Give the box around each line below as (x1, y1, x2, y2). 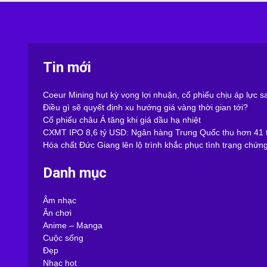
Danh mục (43, 164, 107, 181)
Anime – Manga (43, 220, 103, 230)
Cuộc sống (43, 232, 83, 243)
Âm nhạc (43, 195, 76, 205)
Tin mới (43, 58, 91, 76)
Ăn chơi (43, 207, 72, 218)
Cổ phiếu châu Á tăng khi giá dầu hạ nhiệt (43, 114, 201, 125)
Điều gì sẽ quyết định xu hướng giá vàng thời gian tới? (43, 102, 248, 112)
